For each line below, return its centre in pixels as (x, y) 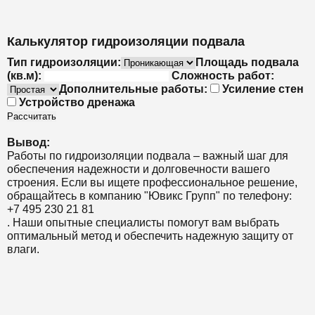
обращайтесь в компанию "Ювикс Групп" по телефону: (149, 196)
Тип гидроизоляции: (64, 62)
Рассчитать (32, 116)
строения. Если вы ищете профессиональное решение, (152, 182)
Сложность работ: (223, 76)
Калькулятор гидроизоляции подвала (126, 41)
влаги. (23, 249)
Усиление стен (263, 89)
